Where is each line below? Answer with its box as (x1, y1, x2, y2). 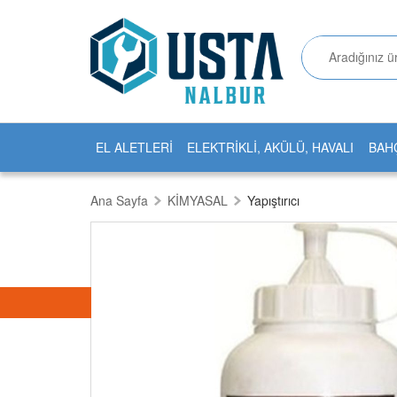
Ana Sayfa (90, 191, 148, 210)
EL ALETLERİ (95, 138, 173, 157)
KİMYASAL (167, 191, 228, 210)
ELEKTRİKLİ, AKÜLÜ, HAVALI (187, 138, 354, 157)
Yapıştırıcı (247, 191, 300, 210)
